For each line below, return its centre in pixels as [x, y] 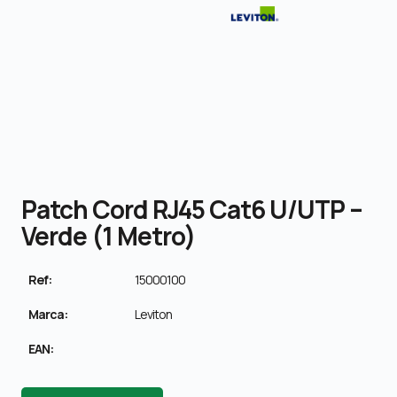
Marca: [48, 314]
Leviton [153, 314]
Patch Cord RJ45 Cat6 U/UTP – [192, 209]
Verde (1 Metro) [108, 235]
